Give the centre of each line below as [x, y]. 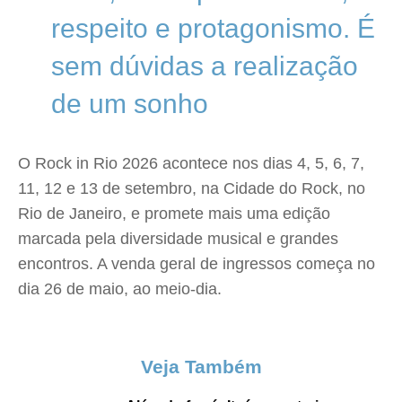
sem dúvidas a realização [205, 66]
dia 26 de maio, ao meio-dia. [120, 289]
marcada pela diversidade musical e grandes [178, 239]
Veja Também [201, 367]
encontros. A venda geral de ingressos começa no [197, 264]
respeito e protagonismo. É [213, 28]
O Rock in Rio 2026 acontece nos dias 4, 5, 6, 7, [191, 163]
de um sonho [130, 104]
